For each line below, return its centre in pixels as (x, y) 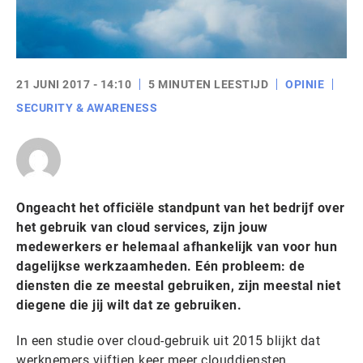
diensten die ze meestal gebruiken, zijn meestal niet (178, 286)
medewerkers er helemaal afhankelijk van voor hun (177, 247)
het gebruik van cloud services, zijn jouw (142, 227)
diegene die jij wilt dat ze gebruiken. (129, 305)
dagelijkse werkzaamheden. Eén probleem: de (160, 266)
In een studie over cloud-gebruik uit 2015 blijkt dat (168, 341)
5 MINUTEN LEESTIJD (208, 84)
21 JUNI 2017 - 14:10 (74, 84)
